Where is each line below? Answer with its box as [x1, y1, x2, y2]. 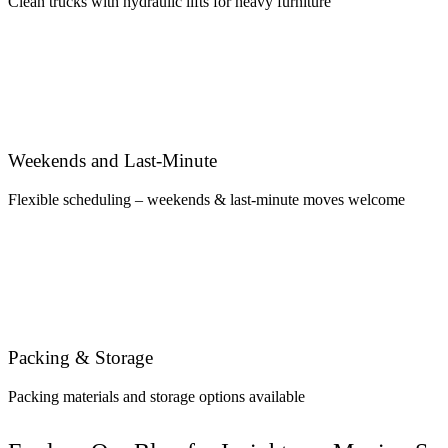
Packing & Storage [8, 347, 153, 369]
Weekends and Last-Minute [8, 149, 217, 171]
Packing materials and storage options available [8, 388, 305, 406]
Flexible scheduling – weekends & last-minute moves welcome [8, 190, 405, 208]
